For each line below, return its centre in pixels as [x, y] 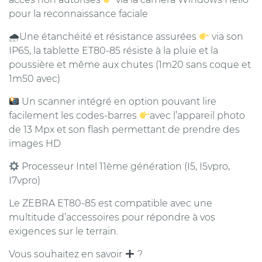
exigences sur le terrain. [63, 231]
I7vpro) [25, 180]
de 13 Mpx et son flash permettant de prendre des [124, 130]
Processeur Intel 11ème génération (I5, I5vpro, [125, 166]
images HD [35, 144]
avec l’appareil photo [198, 116]
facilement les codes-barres [74, 116]
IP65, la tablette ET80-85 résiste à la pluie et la [113, 51]
